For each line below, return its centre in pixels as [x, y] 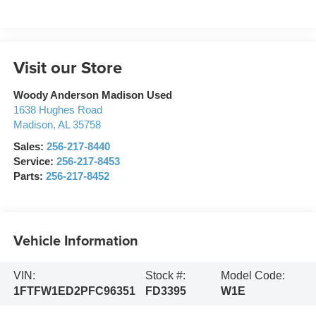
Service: [35, 161]
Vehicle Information [75, 241]
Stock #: [165, 276]
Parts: [29, 176]
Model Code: [253, 276]
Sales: [30, 146]
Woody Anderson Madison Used [92, 95]
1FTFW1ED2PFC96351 [74, 291]
